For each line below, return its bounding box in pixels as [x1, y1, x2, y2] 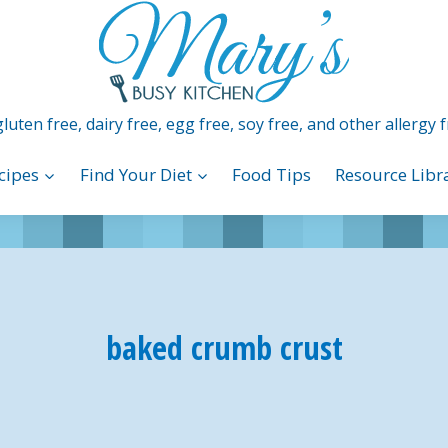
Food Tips [232, 163, 312, 187]
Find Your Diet [79, 163, 192, 187]
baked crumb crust [105, 325, 343, 369]
